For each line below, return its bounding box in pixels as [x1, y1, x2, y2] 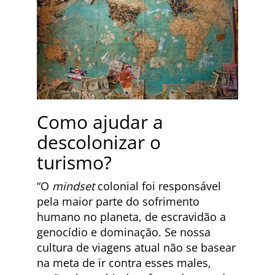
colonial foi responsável [98, 179, 221, 194]
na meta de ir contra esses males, [37, 255, 211, 271]
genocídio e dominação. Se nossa [37, 225, 211, 240]
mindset [52, 179, 98, 194]
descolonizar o [37, 130, 161, 155]
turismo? [37, 150, 112, 176]
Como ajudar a [37, 109, 163, 135]
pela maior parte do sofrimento [37, 194, 199, 209]
